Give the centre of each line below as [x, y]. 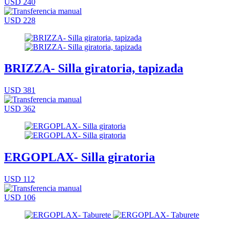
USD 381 [20, 90]
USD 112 [20, 179]
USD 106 [20, 198]
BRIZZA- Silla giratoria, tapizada [94, 69]
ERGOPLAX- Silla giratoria [80, 157]
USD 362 [20, 109]
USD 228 [20, 20]
